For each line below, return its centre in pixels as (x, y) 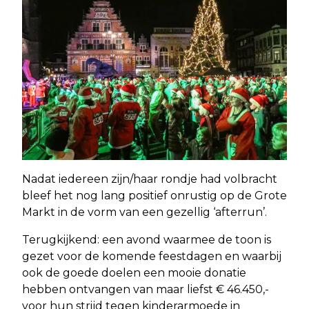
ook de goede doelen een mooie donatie (134, 272)
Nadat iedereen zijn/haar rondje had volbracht (150, 179)
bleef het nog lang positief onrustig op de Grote (154, 195)
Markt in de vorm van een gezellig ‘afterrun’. (144, 212)
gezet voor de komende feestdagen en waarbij (152, 256)
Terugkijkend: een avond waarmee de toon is (147, 239)
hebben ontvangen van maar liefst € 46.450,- (146, 289)
